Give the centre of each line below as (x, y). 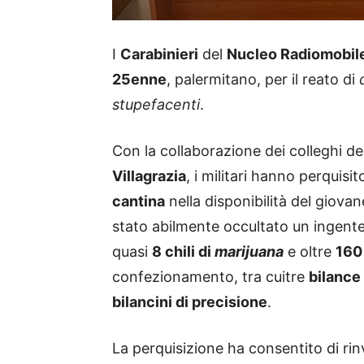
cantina (139, 201)
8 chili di (183, 252)
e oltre (310, 252)
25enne (139, 80)
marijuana (249, 252)
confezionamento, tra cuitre (210, 277)
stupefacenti (156, 105)
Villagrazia (149, 176)
